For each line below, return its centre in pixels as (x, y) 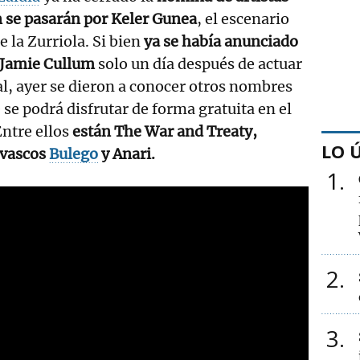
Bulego (74, 153)
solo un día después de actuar (198, 63)
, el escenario (243, 18)
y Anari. (127, 153)
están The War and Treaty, (165, 131)
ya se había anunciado (221, 41)
